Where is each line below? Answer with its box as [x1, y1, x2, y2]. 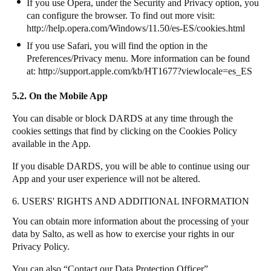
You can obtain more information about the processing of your [12, 215, 249, 226]
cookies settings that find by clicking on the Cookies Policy [12, 125, 237, 136]
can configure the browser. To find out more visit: [27, 10, 215, 21]
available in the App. [12, 138, 93, 149]
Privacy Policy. [12, 241, 70, 252]
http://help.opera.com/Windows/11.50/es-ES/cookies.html [27, 22, 245, 33]
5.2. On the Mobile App [12, 90, 108, 101]
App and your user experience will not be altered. [12, 173, 200, 184]
